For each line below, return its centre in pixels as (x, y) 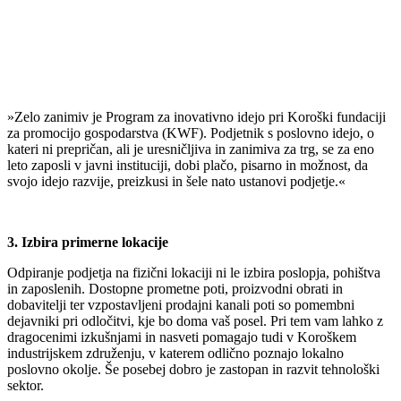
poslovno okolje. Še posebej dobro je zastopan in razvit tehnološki (193, 370)
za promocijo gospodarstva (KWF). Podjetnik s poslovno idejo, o (191, 133)
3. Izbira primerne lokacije (88, 243)
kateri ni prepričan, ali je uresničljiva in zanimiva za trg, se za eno (191, 149)
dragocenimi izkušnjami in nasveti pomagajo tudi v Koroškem (182, 337)
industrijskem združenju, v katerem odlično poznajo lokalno (175, 354)
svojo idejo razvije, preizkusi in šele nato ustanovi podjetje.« (176, 182)
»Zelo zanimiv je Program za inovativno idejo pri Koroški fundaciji (196, 117)
